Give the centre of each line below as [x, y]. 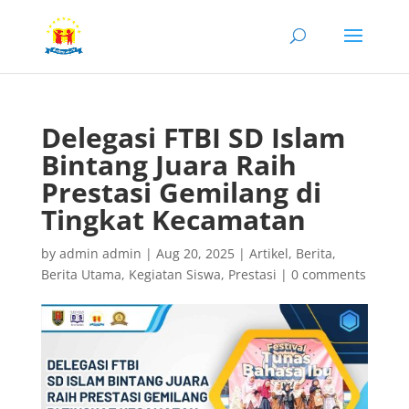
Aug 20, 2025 [195, 253]
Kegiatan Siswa [174, 274]
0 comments [328, 274]
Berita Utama [81, 274]
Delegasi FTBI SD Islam [193, 137]
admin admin [100, 253]
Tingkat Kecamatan [173, 220]
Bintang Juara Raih [168, 165]
